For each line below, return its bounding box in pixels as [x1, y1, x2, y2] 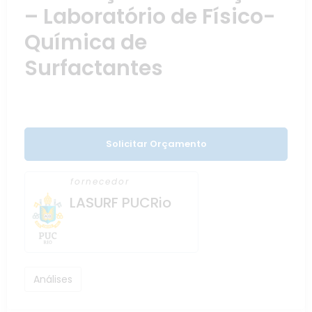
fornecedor [70, 175, 134, 187]
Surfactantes [24, 53, 163, 83]
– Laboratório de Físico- [24, 1, 276, 31]
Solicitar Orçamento [105, 136, 207, 150]
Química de [24, 27, 147, 57]
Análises [33, 272, 72, 287]
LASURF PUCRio [70, 192, 171, 212]
